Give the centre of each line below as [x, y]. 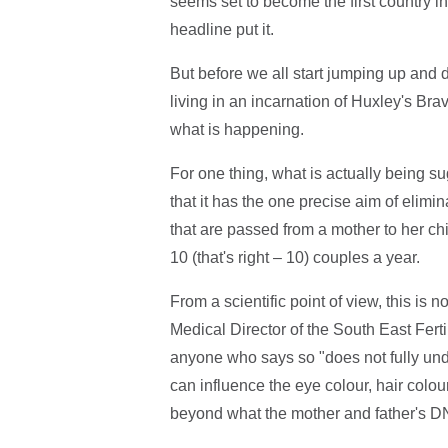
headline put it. [221, 29]
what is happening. [236, 129]
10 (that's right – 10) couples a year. [294, 257]
